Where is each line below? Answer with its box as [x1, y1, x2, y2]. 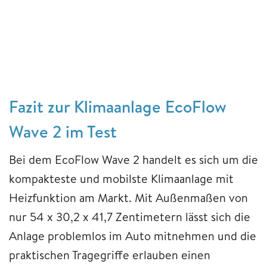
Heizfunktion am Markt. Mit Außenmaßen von [9, 189, 248, 206]
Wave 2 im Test [9, 119, 117, 143]
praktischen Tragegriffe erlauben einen [9, 246, 210, 263]
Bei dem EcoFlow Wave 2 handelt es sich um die [9, 151, 258, 167]
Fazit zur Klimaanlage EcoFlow [9, 94, 226, 118]
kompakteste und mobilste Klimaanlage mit [9, 170, 234, 187]
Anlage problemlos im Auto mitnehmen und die [9, 227, 256, 244]
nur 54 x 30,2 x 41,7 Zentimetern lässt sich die [9, 208, 250, 225]
